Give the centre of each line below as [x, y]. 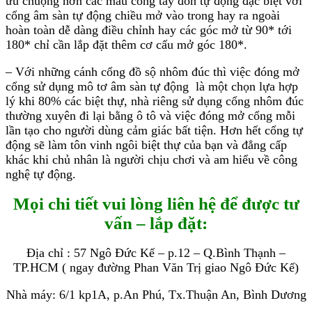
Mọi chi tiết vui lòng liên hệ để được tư [156, 203]
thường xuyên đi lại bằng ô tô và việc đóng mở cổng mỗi [150, 115]
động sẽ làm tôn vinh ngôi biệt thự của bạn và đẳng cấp [146, 145]
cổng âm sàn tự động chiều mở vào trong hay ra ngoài [143, 15]
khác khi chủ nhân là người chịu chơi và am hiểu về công [151, 159]
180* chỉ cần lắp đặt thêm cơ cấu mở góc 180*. [126, 44]
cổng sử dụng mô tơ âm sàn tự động [97, 86]
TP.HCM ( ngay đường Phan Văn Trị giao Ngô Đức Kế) [156, 267]
